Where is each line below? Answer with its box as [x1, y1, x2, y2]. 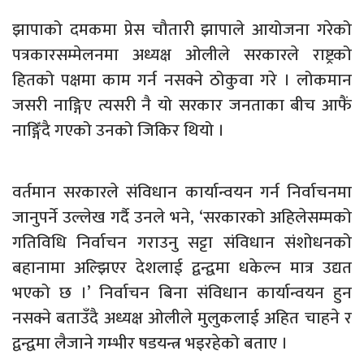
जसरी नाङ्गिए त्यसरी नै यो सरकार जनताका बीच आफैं [12, 91, 352, 120]
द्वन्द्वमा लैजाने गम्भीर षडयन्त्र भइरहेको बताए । [12, 329, 288, 358]
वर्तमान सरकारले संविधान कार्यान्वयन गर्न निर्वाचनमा [12, 178, 352, 207]
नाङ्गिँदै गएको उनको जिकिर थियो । [12, 116, 224, 145]
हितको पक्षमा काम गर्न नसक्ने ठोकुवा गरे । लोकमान [12, 66, 352, 95]
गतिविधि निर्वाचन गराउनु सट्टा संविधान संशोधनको [12, 228, 352, 258]
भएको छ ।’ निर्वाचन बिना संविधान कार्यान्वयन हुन [12, 279, 352, 308]
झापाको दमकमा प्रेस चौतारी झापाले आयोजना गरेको [12, 15, 352, 45]
